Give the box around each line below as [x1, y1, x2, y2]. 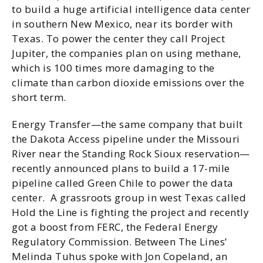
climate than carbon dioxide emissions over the [12, 76, 244, 89]
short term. [12, 90, 66, 104]
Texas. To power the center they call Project [12, 32, 225, 45]
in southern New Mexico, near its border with [12, 17, 232, 31]
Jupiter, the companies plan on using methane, [12, 46, 241, 60]
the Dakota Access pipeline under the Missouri [12, 132, 240, 146]
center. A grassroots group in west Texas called [12, 191, 246, 204]
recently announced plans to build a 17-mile [12, 161, 230, 175]
